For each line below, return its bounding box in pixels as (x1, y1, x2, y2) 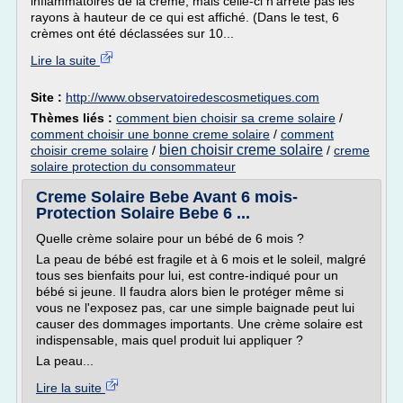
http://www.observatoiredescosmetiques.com (66, 90, 319, 104)
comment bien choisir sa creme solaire (116, 111, 336, 125)
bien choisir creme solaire (159, 142, 323, 157)
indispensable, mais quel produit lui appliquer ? (36, 333, 303, 347)
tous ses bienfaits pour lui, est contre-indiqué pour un (36, 268, 338, 282)
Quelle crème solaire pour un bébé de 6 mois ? (36, 231, 304, 246)
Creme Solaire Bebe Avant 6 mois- (36, 188, 298, 206)
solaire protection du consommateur (31, 159, 236, 174)
